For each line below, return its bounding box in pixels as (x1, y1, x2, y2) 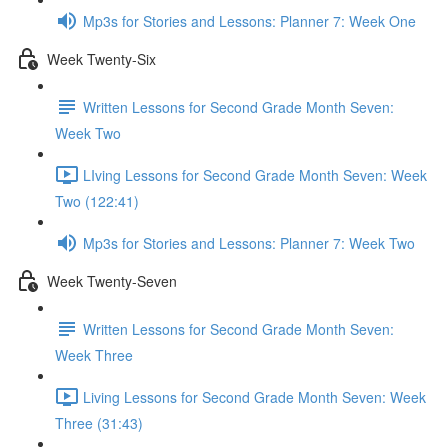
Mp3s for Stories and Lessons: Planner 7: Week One (83, 10, 416, 31)
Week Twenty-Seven (47, 270, 177, 291)
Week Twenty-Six (47, 48, 156, 69)
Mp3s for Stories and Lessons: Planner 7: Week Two (83, 232, 415, 253)
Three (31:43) (55, 413, 143, 433)
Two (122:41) (55, 191, 139, 211)
